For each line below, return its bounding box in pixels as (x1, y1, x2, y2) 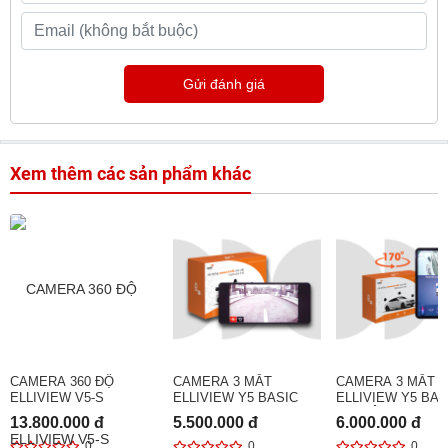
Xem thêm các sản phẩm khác (10, 162, 251, 184)
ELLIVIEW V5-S (10, 389, 104, 405)
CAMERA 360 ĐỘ (10, 373, 114, 389)
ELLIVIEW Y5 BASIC (172, 389, 298, 405)
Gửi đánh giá (183, 75, 265, 92)
